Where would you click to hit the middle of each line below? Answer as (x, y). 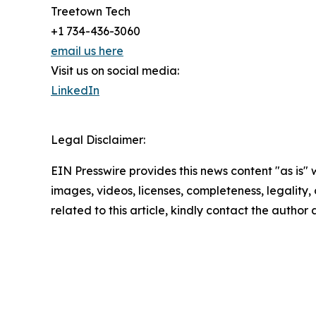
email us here (87, 50)
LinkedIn (75, 90)
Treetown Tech (91, 11)
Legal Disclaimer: (98, 139)
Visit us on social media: (115, 70)
